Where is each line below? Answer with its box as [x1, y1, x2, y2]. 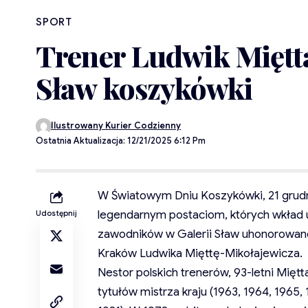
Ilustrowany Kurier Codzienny [51, 120, 181, 132]
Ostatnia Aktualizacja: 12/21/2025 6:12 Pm [36, 135, 206, 147]
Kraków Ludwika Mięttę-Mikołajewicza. [98, 246, 302, 261]
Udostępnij [36, 208, 77, 219]
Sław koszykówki [36, 69, 252, 107]
